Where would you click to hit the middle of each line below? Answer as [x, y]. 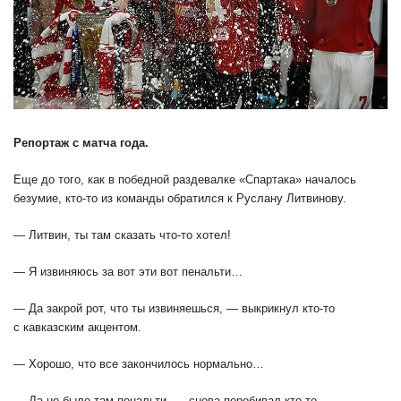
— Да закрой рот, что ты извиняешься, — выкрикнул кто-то [174, 309]
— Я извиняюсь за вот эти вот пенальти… [128, 272]
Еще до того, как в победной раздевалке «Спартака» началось [185, 180]
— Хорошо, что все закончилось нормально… [139, 364]
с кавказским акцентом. [77, 328]
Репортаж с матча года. [81, 143]
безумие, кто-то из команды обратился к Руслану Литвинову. [180, 199]
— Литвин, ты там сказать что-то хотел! [122, 235]
